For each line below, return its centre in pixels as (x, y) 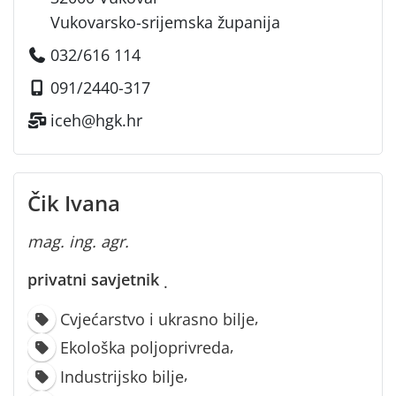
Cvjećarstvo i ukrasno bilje (158, 319)
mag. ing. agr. (78, 241)
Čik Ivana (74, 202)
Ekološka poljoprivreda (145, 348)
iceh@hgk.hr (97, 120)
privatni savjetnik (93, 279)
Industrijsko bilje (122, 376)
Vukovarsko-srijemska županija (166, 22)
